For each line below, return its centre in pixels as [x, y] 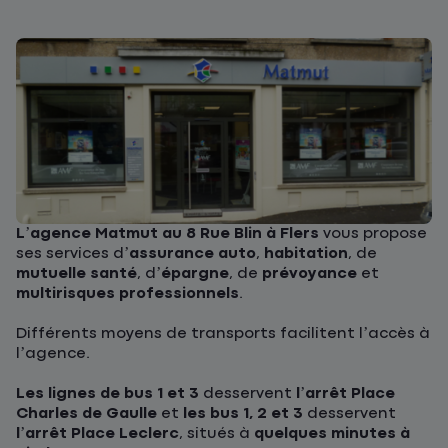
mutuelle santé [76, 274]
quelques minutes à [332, 434]
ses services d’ [72, 254]
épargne [195, 274]
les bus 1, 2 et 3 [243, 414]
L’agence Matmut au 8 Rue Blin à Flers [167, 234]
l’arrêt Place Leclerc [97, 434]
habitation [306, 254]
